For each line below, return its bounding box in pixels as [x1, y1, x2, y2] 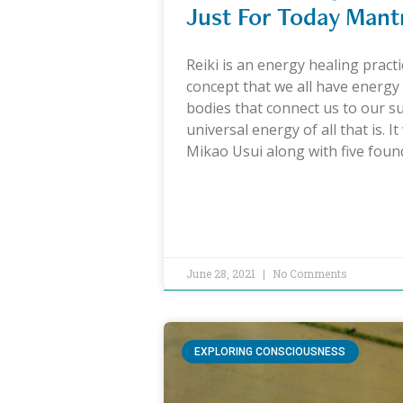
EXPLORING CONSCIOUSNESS [194, 345, 346, 359]
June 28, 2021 [186, 266, 258, 282]
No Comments [270, 266, 347, 282]
